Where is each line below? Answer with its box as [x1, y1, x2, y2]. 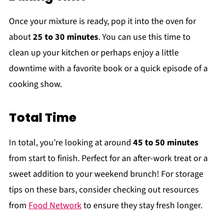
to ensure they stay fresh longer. [81, 199, 202, 212]
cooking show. [8, 78, 62, 90]
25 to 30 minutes [32, 30, 98, 43]
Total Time [8, 109, 77, 126]
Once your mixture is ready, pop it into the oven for [8, 15, 196, 27]
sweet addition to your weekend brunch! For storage [8, 167, 203, 180]
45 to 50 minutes [133, 136, 198, 149]
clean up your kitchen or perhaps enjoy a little [8, 46, 179, 59]
